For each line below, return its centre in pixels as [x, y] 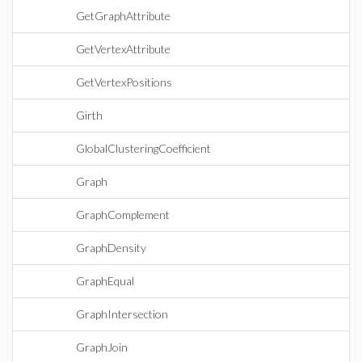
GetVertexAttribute [123, 49]
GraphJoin [102, 347]
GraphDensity [111, 248]
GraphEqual [105, 281]
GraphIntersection [122, 314]
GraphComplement [123, 215]
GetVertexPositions [124, 82]
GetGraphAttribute [123, 16]
